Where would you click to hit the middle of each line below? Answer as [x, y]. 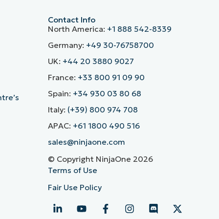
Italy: [57, 109]
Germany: [67, 45]
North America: [77, 29]
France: [63, 77]
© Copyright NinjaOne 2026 [100, 159]
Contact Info [71, 19]
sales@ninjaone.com [86, 142]
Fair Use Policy [75, 187]
